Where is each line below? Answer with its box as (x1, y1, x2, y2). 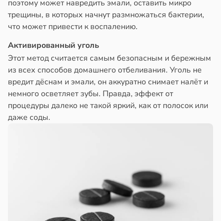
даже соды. (8, 112, 50, 123)
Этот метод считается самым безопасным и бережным (8, 53, 211, 64)
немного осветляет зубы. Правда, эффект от (8, 88, 173, 100)
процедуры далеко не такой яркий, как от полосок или (8, 100, 208, 111)
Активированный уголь (8, 40, 99, 51)
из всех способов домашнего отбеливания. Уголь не (8, 65, 202, 76)
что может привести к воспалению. (8, 21, 138, 33)
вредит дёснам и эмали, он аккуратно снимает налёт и (8, 76, 208, 88)
